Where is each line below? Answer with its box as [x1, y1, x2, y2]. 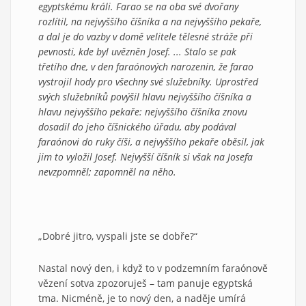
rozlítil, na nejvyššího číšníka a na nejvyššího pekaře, [38, 14, 262, 28]
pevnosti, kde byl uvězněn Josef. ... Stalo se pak [38, 44, 236, 58]
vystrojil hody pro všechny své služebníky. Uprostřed [38, 74, 258, 88]
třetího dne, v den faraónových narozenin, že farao [38, 59, 253, 73]
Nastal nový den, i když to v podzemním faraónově [38, 261, 268, 275]
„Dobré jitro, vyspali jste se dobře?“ [38, 229, 197, 242]
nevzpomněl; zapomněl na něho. [38, 165, 176, 178]
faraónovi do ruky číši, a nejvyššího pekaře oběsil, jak [38, 135, 264, 148]
